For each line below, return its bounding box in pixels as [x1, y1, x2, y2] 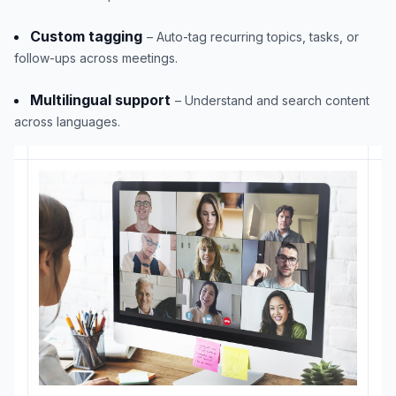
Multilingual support [30, 91, 171, 109]
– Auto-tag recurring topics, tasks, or [147, 29, 359, 44]
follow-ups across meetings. [14, 50, 178, 65]
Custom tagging [30, 27, 142, 45]
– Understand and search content [175, 93, 369, 108]
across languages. [14, 114, 120, 129]
